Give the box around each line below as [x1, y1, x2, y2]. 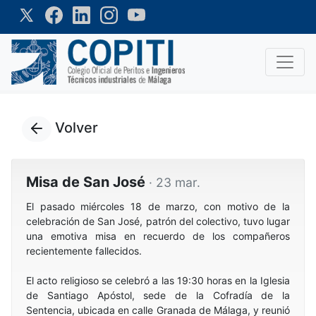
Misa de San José [26, 174, 149, 190]
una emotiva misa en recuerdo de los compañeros [26, 230, 290, 242]
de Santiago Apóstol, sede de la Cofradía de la [26, 289, 290, 301]
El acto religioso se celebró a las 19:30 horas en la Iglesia [26, 274, 290, 286]
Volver [51, 119, 98, 137]
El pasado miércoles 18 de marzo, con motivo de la [26, 200, 290, 212]
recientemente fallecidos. [26, 245, 142, 257]
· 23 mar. [149, 175, 200, 190]
